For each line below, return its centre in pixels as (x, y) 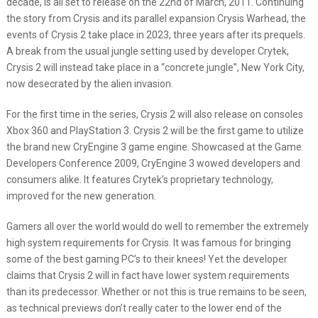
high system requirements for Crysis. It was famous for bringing (148, 243)
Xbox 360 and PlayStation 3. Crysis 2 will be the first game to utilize (155, 131)
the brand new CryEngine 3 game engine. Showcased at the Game (154, 147)
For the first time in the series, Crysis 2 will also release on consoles (154, 114)
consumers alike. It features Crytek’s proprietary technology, (139, 180)
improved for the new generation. (81, 196)
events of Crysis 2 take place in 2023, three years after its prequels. (155, 35)
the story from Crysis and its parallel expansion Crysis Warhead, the (156, 18)
